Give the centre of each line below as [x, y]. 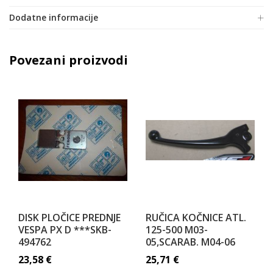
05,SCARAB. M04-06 [190, 242]
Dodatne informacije [54, 17]
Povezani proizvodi [69, 60]
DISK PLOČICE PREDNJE [69, 218]
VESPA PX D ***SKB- [65, 230]
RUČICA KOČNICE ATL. [196, 218]
